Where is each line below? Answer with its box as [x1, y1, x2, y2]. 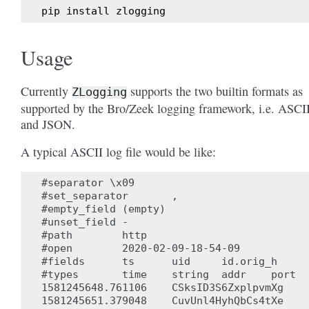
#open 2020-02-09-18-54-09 [41, 242, 240, 255]
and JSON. [21, 116, 75, 132]
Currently [21, 83, 72, 99]
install [66, 5, 110, 17]
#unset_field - [41, 216, 128, 228]
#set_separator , [41, 190, 178, 202]
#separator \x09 [41, 177, 134, 189]
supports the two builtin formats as [127, 83, 303, 99]
